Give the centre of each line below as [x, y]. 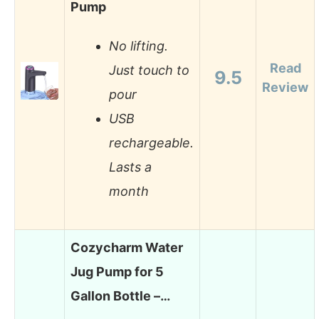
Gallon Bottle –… [120, 296]
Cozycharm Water [127, 247]
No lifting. [138, 46]
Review [285, 87]
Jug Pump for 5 [117, 271]
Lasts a [130, 167]
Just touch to [149, 70]
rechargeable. [151, 143]
